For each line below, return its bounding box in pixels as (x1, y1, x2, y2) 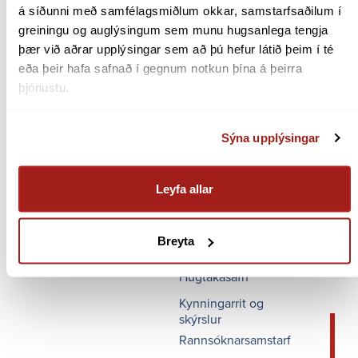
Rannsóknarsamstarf (179, 330, 291, 348)
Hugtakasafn (179, 267, 249, 285)
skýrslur (179, 309, 221, 328)
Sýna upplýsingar (221, 130, 320, 145)
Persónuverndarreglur (179, 104, 300, 122)
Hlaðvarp (179, 188, 229, 206)
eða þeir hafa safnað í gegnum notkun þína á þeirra (18, 61, 302, 75)
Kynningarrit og (179, 293, 264, 312)
